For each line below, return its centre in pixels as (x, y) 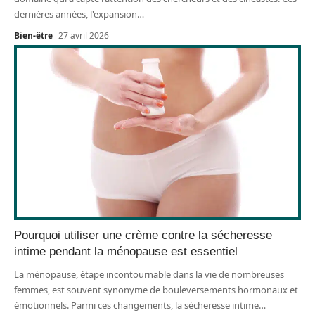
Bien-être (33, 36)
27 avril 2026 (84, 36)
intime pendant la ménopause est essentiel (126, 252)
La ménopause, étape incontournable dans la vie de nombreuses (149, 275)
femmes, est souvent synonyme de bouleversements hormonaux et (156, 290)
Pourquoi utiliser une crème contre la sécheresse (143, 236)
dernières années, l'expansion (76, 14)
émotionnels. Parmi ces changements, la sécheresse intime (136, 306)
